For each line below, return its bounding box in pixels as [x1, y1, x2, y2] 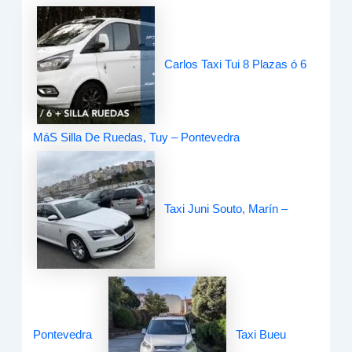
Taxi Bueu [236, 328, 287, 341]
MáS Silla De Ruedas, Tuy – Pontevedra [33, 131, 240, 145]
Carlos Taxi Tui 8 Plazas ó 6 [164, 58, 307, 71]
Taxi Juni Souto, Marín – [164, 203, 288, 215]
